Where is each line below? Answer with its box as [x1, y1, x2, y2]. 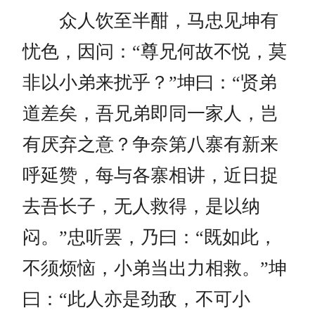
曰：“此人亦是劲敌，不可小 [22, 288, 250, 309]
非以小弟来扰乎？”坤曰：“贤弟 [22, 72, 277, 93]
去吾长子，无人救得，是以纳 [22, 195, 260, 217]
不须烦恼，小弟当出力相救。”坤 [22, 257, 287, 278]
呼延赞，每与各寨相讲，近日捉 [22, 165, 278, 186]
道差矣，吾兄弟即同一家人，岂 [22, 103, 278, 124]
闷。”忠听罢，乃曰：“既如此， [22, 226, 277, 247]
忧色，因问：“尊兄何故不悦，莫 [22, 41, 287, 62]
